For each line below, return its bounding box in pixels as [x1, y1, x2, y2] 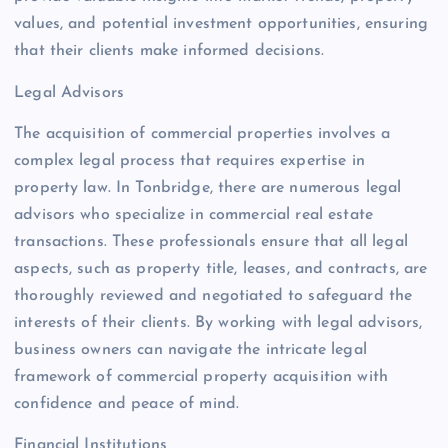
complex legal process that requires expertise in [14, 152, 365, 169]
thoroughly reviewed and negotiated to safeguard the [14, 287, 413, 304]
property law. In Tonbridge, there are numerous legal [14, 179, 402, 196]
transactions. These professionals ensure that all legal [14, 233, 408, 250]
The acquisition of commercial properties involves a [14, 125, 391, 142]
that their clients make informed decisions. [14, 43, 325, 60]
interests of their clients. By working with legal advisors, [14, 314, 423, 331]
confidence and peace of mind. [14, 395, 240, 412]
